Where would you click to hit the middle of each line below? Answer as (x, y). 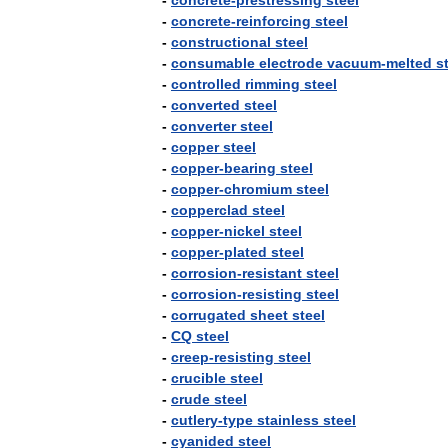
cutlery (194, 420)
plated (245, 252)
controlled (206, 84)
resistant (272, 273)
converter (203, 126)
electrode (291, 63)
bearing (250, 168)
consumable (213, 63)
